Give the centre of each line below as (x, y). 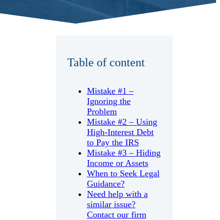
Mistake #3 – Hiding (124, 152)
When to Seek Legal (123, 173)
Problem (102, 111)
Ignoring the (109, 101)
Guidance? (106, 183)
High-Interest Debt (120, 132)
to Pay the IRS (113, 142)
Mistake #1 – (110, 91)
